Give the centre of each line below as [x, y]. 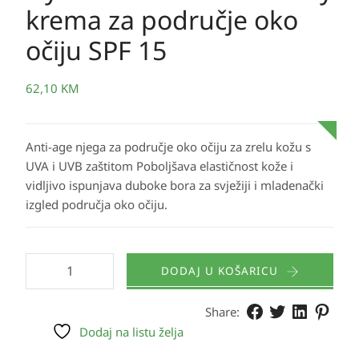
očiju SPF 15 [96, 50]
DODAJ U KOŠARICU [220, 271]
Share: [222, 312]
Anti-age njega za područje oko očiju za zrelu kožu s [168, 147]
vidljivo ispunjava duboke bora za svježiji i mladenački [175, 185]
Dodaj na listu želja [132, 332]
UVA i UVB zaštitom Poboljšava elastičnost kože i [159, 166]
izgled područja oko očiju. [97, 204]
